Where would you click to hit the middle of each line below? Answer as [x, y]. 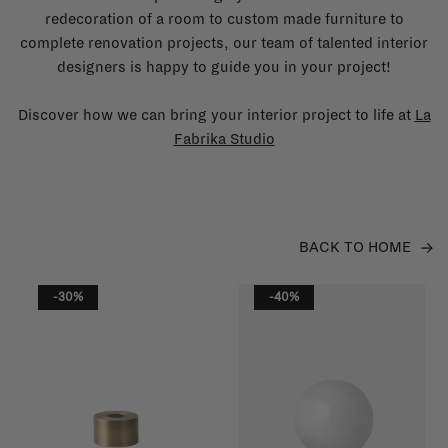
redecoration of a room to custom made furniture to [224, 18]
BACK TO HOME [355, 246]
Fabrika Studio [224, 138]
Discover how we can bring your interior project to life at [216, 114]
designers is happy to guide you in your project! [224, 66]
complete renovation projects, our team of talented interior [224, 42]
